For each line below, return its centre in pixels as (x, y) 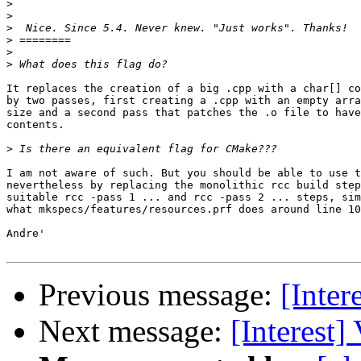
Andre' (26, 234)
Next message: (135, 331)
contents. (35, 125)
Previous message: (160, 295)
